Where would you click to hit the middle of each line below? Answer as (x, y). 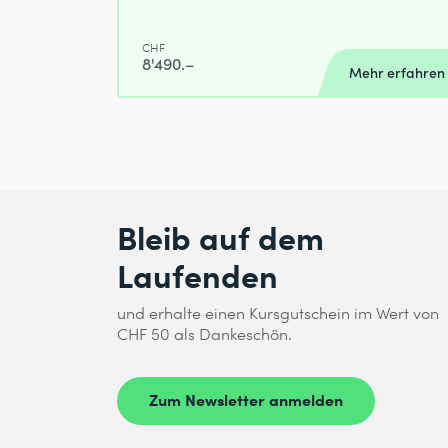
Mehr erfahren (397, 73)
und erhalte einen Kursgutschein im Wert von (278, 313)
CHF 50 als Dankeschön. (204, 334)
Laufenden (197, 275)
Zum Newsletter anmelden (246, 399)
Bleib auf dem (220, 237)
